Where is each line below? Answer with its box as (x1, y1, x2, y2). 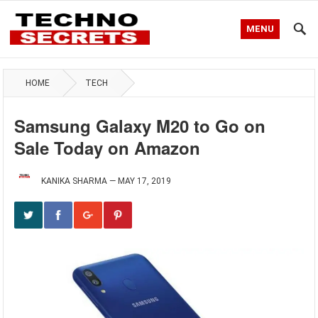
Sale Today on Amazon (14, 136, 201, 160)
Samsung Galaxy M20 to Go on (14, 114, 266, 138)
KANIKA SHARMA (41, 176, 108, 186)
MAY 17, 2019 (118, 176, 172, 186)
